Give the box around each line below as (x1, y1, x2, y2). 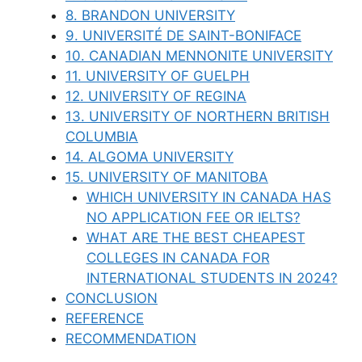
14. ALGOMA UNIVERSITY (65, 148, 234, 165)
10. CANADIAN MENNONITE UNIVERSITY (65, 47, 333, 64)
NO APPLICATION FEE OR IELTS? (86, 208, 301, 225)
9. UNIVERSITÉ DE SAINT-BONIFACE (65, 27, 301, 44)
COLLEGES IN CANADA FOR (86, 249, 270, 266)
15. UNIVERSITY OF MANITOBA (65, 168, 268, 185)
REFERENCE (65, 309, 144, 326)
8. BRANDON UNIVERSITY (65, 6, 235, 23)
